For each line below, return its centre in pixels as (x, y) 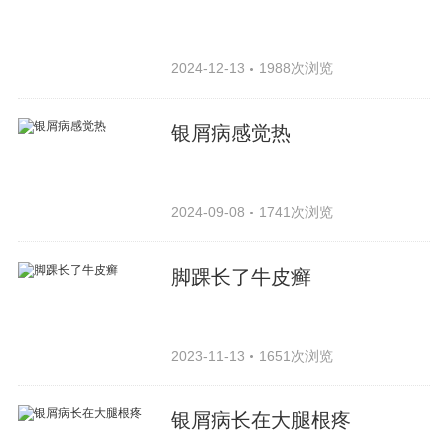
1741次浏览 (295, 211)
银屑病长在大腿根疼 (261, 420)
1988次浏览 (295, 67)
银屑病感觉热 (231, 132)
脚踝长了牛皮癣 (241, 276)
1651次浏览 (295, 355)
